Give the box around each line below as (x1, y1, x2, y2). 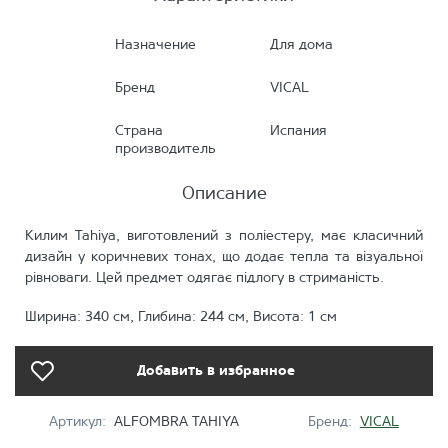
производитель (115, 143, 216, 156)
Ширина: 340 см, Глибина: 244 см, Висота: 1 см (25, 311, 337, 324)
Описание (181, 186, 267, 203)
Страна (115, 125, 163, 138)
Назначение (115, 39, 196, 52)
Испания (270, 125, 327, 138)
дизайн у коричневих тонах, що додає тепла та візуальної (25, 251, 423, 264)
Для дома (270, 39, 333, 52)
